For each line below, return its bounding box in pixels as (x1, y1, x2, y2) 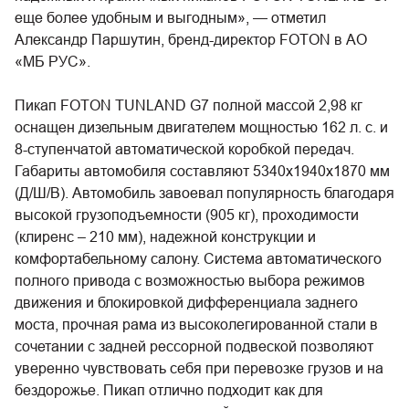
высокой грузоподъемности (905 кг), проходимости (15, 206, 359, 223)
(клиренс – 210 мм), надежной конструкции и (15, 228, 316, 245)
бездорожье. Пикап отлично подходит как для (15, 382, 323, 398)
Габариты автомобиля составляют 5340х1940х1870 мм (15, 163, 390, 179)
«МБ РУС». (15, 53, 90, 69)
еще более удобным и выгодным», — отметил (15, 9, 326, 26)
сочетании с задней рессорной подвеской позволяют (15, 338, 373, 354)
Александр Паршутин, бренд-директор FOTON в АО (15, 31, 367, 47)
